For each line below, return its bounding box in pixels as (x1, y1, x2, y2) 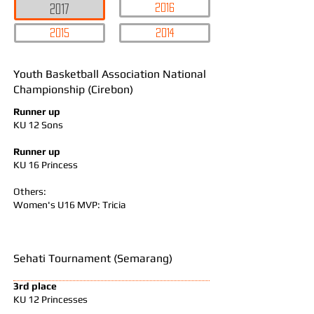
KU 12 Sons (13, 119, 63, 130)
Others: (13, 186, 46, 197)
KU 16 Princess (13, 159, 78, 170)
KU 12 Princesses (13, 294, 88, 305)
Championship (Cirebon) (13, 83, 133, 96)
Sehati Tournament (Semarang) (13, 252, 172, 265)
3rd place (13, 280, 57, 292)
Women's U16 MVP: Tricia (13, 199, 126, 210)
